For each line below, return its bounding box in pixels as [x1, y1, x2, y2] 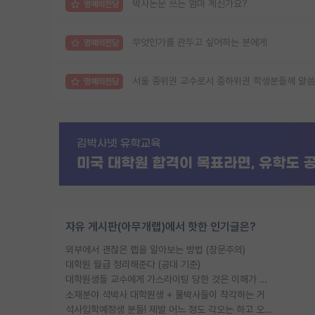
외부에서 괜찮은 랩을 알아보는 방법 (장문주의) [65, 243, 245, 255]
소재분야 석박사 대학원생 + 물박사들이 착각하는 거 [65, 288, 265, 300]
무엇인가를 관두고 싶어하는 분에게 [132, 37, 267, 49]
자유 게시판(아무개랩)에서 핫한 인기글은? [65, 219, 256, 233]
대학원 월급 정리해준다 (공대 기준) [65, 259, 200, 270]
